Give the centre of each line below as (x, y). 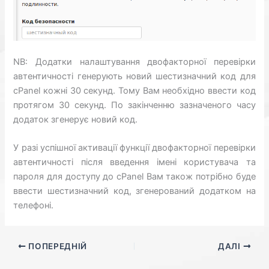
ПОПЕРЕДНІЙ (56, 246)
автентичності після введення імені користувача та (134, 162)
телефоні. (34, 206)
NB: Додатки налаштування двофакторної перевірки (134, 62)
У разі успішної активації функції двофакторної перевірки (134, 148)
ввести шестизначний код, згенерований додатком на (134, 191)
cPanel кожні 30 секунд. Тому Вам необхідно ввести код (134, 90)
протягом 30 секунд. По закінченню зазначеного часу (134, 105)
